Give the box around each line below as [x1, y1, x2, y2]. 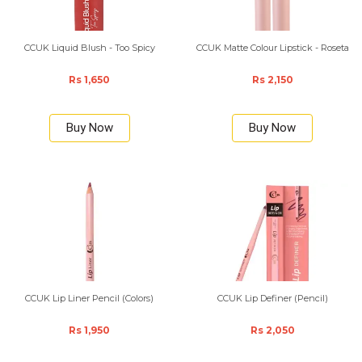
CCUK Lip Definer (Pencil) [217, 293, 328, 304]
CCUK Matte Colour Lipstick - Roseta [196, 42, 349, 53]
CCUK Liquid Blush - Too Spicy [23, 42, 155, 53]
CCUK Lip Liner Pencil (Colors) [25, 293, 154, 304]
